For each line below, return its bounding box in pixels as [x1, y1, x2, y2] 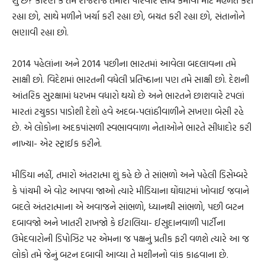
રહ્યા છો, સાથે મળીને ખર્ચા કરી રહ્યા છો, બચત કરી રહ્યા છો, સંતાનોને [12, 9, 245, 24]
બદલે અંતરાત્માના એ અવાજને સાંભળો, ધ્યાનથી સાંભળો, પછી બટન [12, 199, 244, 214]
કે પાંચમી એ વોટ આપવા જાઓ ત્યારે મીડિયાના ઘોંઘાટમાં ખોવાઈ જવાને [12, 183, 249, 198]
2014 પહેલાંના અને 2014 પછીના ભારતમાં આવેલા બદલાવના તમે [12, 56, 236, 71]
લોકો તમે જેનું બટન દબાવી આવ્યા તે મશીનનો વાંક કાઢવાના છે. [12, 247, 228, 262]
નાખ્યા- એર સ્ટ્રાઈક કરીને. [12, 136, 102, 151]
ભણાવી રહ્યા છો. [12, 25, 69, 40]
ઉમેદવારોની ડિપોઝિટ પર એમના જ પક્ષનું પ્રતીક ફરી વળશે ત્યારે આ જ [12, 231, 249, 246]
